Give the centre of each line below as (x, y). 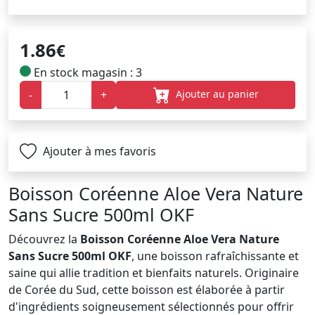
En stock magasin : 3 (86, 72)
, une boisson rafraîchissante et (215, 256)
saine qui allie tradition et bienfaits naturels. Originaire (154, 273)
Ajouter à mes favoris (98, 151)
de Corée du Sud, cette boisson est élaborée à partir (147, 290)
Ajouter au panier (216, 94)
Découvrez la (44, 239)
